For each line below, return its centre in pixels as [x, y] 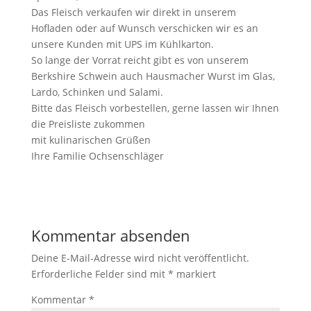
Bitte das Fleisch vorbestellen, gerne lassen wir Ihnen [155, 108]
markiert [194, 274]
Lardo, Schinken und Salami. [97, 92]
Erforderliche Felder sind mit [99, 274]
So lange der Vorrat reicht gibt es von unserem [140, 60]
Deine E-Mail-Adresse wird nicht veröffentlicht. [140, 258]
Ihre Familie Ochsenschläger [97, 156]
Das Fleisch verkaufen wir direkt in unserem [133, 12]
